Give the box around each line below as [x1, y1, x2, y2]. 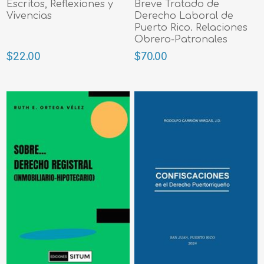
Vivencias [6, 11, 52, 22]
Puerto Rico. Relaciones [134, 22, 248, 34]
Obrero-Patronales [134, 34, 228, 45]
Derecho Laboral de [134, 11, 234, 22]
